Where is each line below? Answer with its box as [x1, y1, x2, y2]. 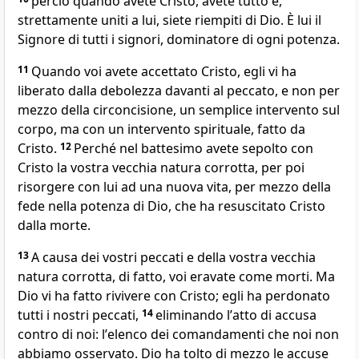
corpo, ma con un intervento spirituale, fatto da [18, 120, 305, 139]
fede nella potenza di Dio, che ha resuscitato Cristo [18, 197, 325, 216]
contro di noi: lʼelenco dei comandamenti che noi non [18, 325, 339, 344]
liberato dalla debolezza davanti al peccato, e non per [18, 82, 340, 100]
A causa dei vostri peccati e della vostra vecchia [31, 248, 316, 267]
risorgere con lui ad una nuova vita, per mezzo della [18, 178, 331, 196]
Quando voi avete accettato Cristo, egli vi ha [31, 63, 296, 81]
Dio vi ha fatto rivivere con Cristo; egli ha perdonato [18, 287, 330, 305]
